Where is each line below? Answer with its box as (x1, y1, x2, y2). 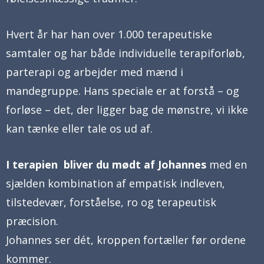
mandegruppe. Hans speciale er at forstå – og (6, 83, 239, 98)
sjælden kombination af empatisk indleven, (6, 176, 225, 190)
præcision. (6, 213, 58, 228)
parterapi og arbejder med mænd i (6, 64, 183, 79)
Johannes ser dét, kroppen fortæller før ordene (6, 232, 246, 247)
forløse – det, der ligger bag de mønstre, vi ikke (6, 102, 248, 117)
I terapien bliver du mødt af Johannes (6, 157, 209, 171)
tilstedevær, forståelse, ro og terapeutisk (6, 194, 216, 209)
